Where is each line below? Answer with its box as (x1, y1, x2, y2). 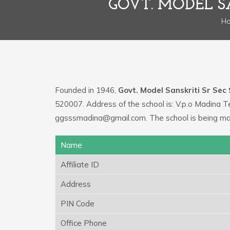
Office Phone (61, 218, 107, 228)
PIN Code (61, 198, 94, 208)
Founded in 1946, (55, 85, 118, 95)
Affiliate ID (61, 159, 99, 169)
